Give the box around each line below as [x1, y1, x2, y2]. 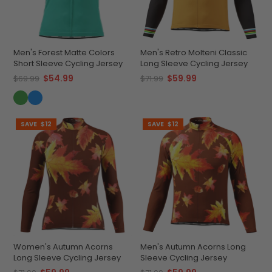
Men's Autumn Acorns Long [140, 241, 246, 253]
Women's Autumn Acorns [13, 241, 113, 253]
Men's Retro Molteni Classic [140, 47, 247, 59]
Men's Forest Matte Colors [13, 47, 115, 59]
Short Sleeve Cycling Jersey [13, 58, 123, 70]
